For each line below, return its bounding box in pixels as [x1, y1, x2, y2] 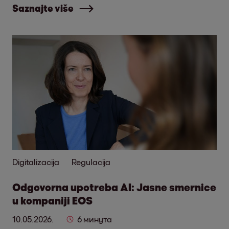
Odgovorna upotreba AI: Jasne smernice [12, 181, 216, 193]
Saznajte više [12, 3, 74, 14]
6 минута [77, 214, 112, 224]
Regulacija [72, 157, 110, 167]
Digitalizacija [12, 157, 59, 167]
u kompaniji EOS [12, 194, 93, 207]
